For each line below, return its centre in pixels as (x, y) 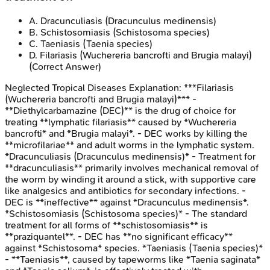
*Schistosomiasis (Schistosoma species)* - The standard (126, 213)
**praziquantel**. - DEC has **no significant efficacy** (119, 236)
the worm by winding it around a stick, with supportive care (130, 179)
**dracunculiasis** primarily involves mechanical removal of (132, 168)
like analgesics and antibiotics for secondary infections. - (125, 190)
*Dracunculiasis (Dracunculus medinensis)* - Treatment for (130, 156)
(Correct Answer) (65, 66)
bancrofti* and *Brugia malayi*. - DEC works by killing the (126, 133)
